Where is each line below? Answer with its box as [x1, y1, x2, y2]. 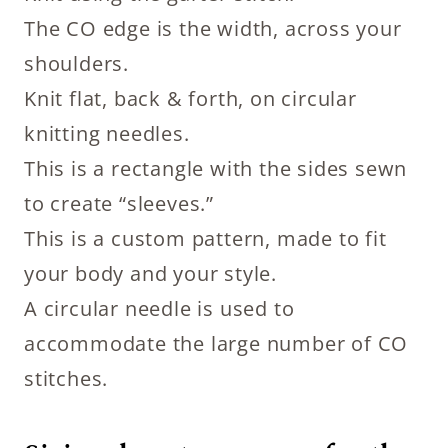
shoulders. [24, 50, 130, 77]
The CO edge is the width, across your [24, 15, 402, 42]
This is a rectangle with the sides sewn [24, 155, 408, 182]
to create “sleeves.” [24, 190, 215, 217]
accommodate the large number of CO [24, 330, 409, 357]
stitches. [24, 365, 109, 392]
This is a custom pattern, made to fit [24, 225, 387, 252]
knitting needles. [24, 120, 190, 147]
